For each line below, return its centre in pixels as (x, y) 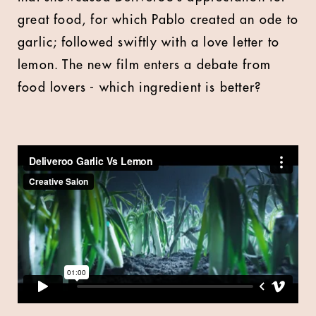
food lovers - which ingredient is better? (140, 87)
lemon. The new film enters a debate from (145, 65)
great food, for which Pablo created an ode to (158, 20)
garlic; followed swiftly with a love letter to (149, 42)
